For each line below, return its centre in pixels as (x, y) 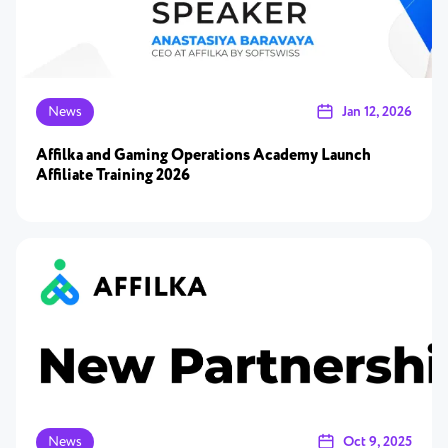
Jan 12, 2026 (377, 112)
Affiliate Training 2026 (113, 175)
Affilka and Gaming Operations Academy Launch (203, 155)
